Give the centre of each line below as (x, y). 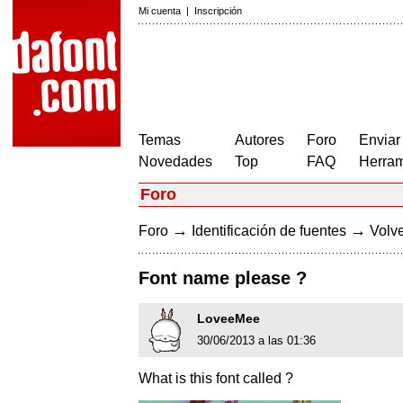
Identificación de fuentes (269, 231)
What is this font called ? (216, 379)
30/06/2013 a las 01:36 (256, 341)
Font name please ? (223, 278)
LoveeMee (228, 319)
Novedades (175, 161)
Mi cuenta (160, 11)
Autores (260, 140)
